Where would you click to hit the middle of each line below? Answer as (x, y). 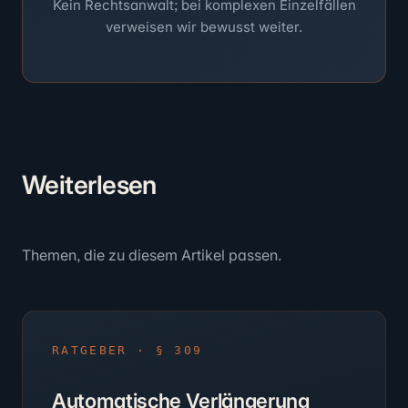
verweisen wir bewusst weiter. (204, 27)
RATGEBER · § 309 (127, 350)
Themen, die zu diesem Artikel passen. (152, 255)
